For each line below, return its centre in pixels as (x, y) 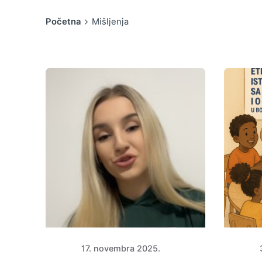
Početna (63, 21)
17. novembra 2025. (121, 249)
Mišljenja (110, 21)
